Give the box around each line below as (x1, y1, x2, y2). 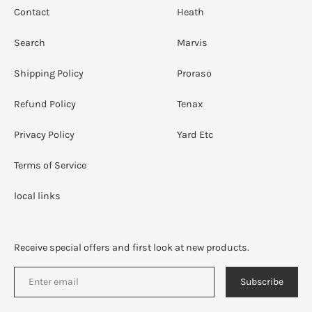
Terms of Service (14, 159, 86, 171)
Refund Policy (14, 97, 76, 110)
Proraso (177, 67, 212, 79)
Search (14, 36, 45, 49)
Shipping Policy (14, 67, 84, 79)
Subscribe (240, 275, 283, 288)
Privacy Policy (14, 128, 75, 141)
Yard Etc (177, 128, 213, 141)
